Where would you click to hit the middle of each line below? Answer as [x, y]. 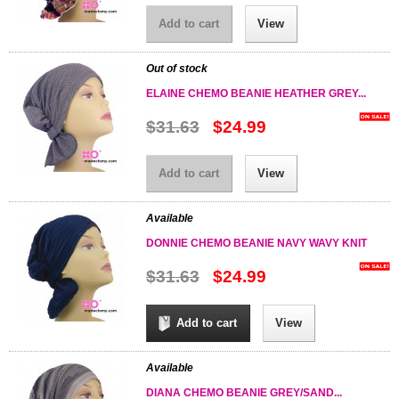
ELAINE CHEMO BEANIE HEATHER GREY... [256, 94]
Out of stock [176, 69]
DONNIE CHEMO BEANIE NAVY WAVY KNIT [256, 243]
